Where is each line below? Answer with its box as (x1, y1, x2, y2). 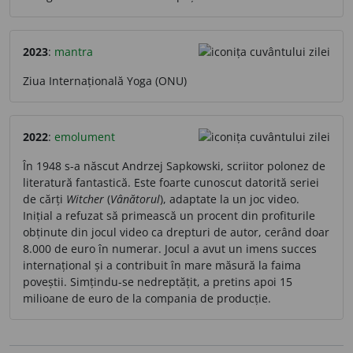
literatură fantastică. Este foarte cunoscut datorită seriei (23, 174, 319, 190)
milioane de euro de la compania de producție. (23, 290, 271, 306)
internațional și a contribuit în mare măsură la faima (23, 257, 301, 273)
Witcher (66, 191, 104, 206)
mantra (54, 43, 93, 59)
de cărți (23, 191, 66, 206)
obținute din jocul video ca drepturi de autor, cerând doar (23, 224, 329, 240)
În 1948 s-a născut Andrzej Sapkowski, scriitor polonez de (23, 158, 325, 173)
